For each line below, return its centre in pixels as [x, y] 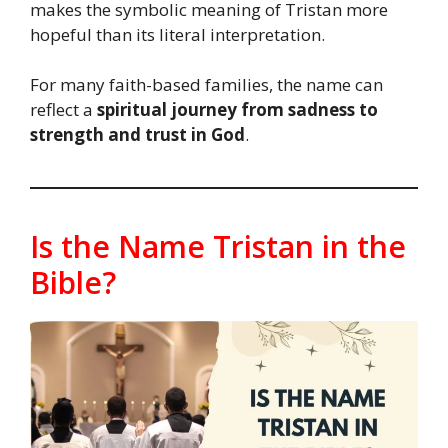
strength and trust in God [137, 135]
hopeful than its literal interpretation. [177, 34]
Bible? [73, 283]
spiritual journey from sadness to [237, 110]
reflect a [63, 110]
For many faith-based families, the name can [206, 85]
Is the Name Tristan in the [218, 247]
